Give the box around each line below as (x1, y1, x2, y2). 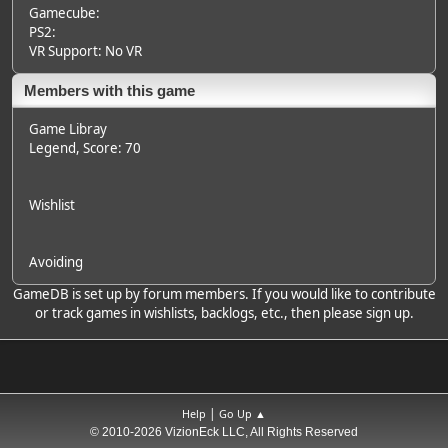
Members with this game (24, 83, 195, 99)
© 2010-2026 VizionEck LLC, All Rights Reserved (90, 425, 358, 440)
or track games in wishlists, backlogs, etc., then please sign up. (34, 304, 414, 322)
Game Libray (29, 120, 107, 138)
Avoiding (29, 253, 83, 271)
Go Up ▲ (219, 406, 266, 422)
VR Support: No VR (29, 42, 142, 60)
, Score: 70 (76, 139, 141, 157)
